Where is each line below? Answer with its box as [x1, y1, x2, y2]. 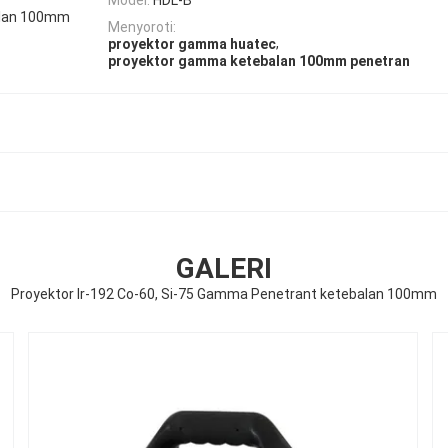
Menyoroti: [108, 18, 176, 35]
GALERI [176, 252, 272, 286]
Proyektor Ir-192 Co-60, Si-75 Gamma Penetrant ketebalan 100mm [11, 286, 437, 303]
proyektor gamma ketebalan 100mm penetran [108, 53, 410, 70]
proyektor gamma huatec [108, 36, 276, 53]
